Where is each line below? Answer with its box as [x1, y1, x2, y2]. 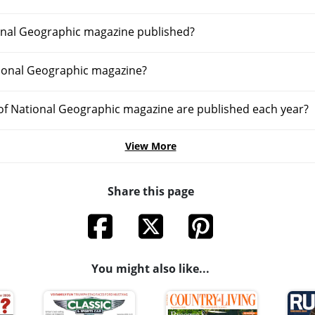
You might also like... [91, 261, 210, 276]
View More [124, 139, 176, 153]
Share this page [107, 184, 194, 199]
